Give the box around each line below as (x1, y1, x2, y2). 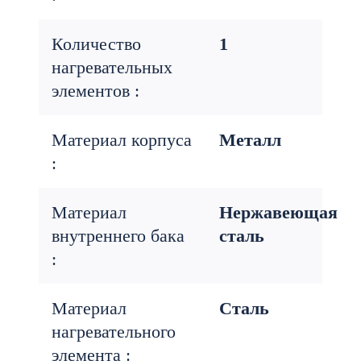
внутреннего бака (52, 226, 185, 246)
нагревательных (52, 57, 172, 77)
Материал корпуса (52, 130, 192, 150)
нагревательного (52, 322, 176, 342)
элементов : (52, 81, 139, 101)
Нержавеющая (219, 202, 338, 222)
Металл (219, 130, 281, 150)
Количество (52, 34, 141, 54)
